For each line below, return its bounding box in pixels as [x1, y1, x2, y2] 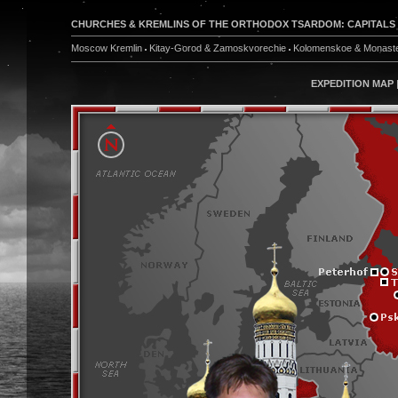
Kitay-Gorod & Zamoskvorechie [149, 43, 286, 53]
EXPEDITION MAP [311, 78, 394, 89]
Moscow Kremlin [71, 43, 142, 53]
